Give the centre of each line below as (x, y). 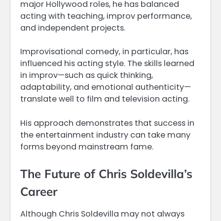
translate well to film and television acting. (105, 99)
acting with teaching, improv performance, (106, 16)
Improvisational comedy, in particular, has (104, 52)
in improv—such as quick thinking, (87, 75)
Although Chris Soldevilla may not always (102, 214)
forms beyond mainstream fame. (87, 147)
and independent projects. (73, 28)
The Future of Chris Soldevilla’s (106, 173)
